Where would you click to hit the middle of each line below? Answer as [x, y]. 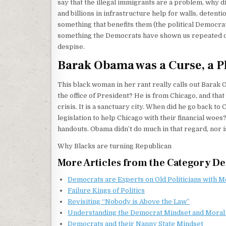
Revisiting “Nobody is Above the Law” [129, 201]
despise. [71, 46]
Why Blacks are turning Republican [115, 146]
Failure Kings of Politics [106, 190]
